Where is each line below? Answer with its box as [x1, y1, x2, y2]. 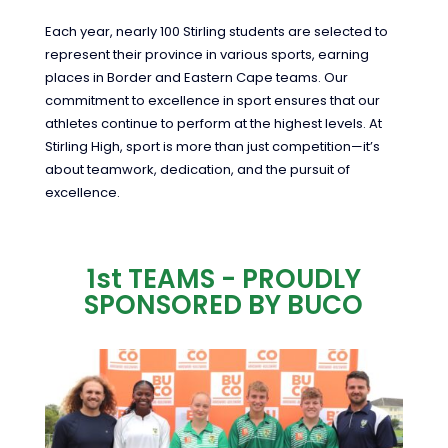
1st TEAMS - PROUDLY [86, 261, 361, 298]
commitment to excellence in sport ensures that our [44, 91, 380, 111]
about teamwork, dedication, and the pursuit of [44, 160, 350, 180]
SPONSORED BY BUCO [84, 287, 364, 324]
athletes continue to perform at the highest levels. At [44, 114, 382, 134]
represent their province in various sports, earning [44, 45, 369, 65]
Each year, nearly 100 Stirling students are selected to [44, 22, 388, 42]
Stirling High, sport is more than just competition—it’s [44, 137, 380, 157]
